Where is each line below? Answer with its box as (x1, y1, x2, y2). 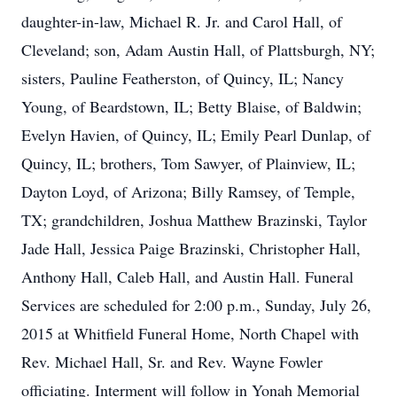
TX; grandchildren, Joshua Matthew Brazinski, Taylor (21, 209, 367, 230)
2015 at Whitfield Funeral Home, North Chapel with (21, 323, 359, 344)
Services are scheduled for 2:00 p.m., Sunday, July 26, (21, 294, 371, 315)
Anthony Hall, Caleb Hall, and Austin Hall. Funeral (21, 266, 354, 287)
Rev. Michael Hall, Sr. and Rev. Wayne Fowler (21, 351, 323, 372)
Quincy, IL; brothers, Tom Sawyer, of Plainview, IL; (21, 152, 355, 174)
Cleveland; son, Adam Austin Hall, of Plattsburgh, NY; (21, 39, 375, 60)
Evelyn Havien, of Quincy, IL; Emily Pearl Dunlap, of (21, 124, 370, 145)
